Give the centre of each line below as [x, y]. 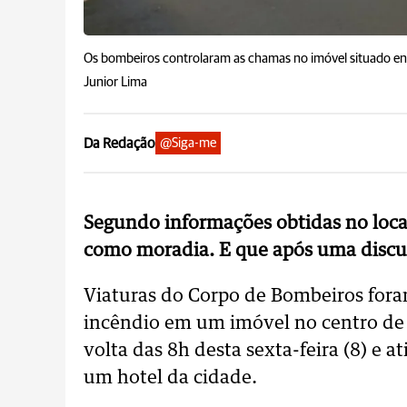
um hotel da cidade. [170, 378]
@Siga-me [188, 143]
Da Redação [119, 143]
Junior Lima [115, 82]
